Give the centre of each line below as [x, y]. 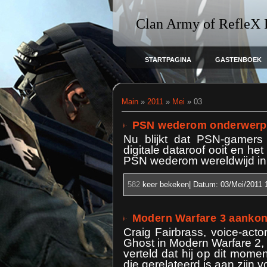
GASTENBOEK [238, 60]
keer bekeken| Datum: [180, 184]
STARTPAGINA [168, 60]
